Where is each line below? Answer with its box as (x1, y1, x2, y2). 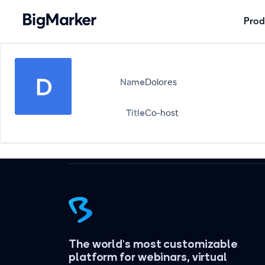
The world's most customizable (69, 236, 238, 251)
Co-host (145, 107, 179, 118)
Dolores (145, 76, 177, 88)
